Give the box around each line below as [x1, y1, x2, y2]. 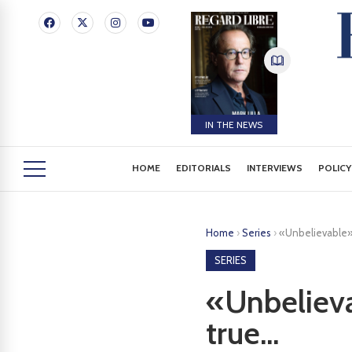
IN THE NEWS [205, 118, 263, 130]
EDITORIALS [176, 162, 232, 174]
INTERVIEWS [247, 162, 303, 174]
